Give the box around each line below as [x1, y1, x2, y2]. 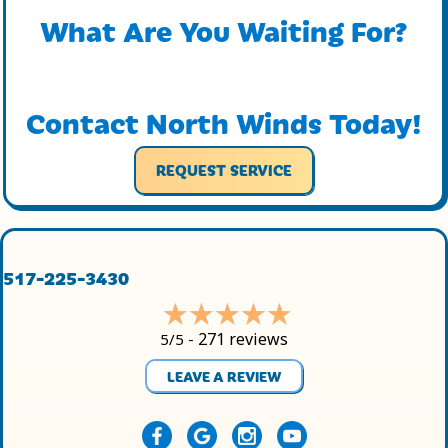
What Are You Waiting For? [40, 10, 408, 51]
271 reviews [198, 328, 288, 351]
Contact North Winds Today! [26, 102, 422, 143]
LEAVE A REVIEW [167, 366, 281, 387]
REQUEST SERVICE [156, 159, 292, 181]
